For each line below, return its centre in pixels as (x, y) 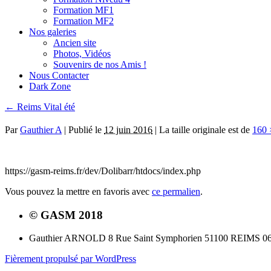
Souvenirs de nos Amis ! (100, 64)
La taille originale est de (204, 129)
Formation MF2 (83, 21)
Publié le (85, 129)
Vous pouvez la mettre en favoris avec (78, 191)
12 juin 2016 (128, 129)
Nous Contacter (59, 75)
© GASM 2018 (66, 215)
